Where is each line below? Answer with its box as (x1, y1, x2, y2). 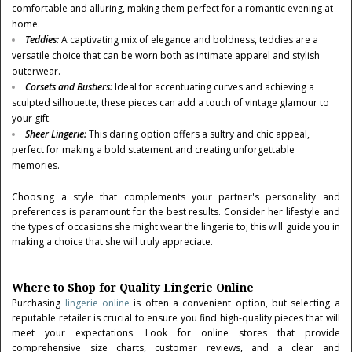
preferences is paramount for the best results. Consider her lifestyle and (12, 205, 340, 218)
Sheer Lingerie (25, 127, 85, 141)
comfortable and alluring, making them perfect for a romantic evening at (12, 2, 334, 15)
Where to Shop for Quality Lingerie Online (12, 281, 255, 294)
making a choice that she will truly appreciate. (12, 235, 214, 248)
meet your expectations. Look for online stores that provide (12, 326, 340, 339)
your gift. (12, 112, 52, 125)
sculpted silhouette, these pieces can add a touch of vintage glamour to (12, 96, 330, 109)
